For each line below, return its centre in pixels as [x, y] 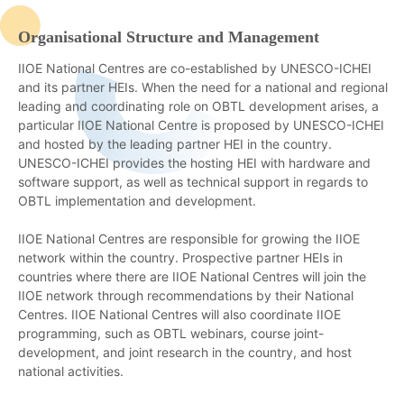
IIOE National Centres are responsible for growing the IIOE [189, 239]
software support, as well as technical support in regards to [193, 182]
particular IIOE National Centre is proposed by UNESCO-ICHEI [201, 125]
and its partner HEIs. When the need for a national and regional [203, 87]
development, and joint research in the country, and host [185, 353]
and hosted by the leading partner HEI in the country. [175, 144]
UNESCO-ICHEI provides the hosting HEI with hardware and [194, 163]
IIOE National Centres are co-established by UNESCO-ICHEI [195, 69]
